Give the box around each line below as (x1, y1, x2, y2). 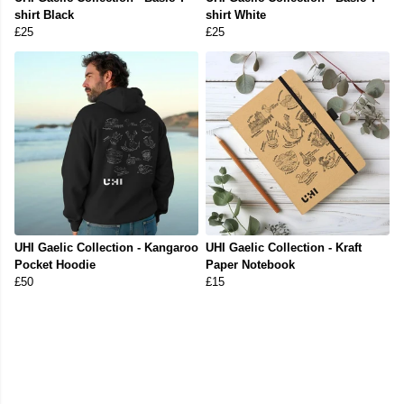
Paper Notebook (206, 258, 295, 272)
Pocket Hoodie (14, 258, 96, 272)
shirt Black (14, 8, 74, 23)
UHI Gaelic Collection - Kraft (206, 241, 362, 255)
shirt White (206, 8, 266, 23)
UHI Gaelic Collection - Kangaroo (14, 241, 198, 255)
